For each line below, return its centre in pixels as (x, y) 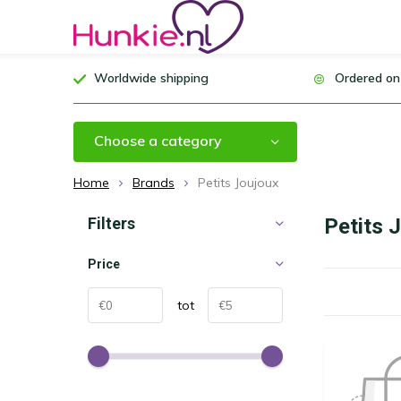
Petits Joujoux (238, 183)
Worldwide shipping (151, 78)
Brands (154, 183)
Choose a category (158, 141)
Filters (111, 223)
